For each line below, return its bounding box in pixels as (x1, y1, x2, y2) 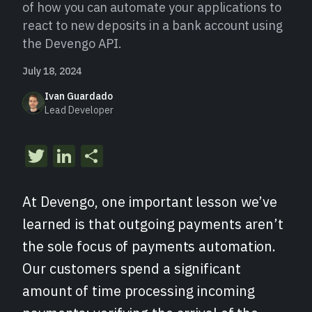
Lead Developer (45, 104, 114, 116)
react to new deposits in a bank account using (22, 17, 283, 33)
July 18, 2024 (22, 65, 81, 77)
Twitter (47, 141, 118, 171)
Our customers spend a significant (22, 259, 241, 278)
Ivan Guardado (45, 90, 113, 102)
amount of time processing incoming (22, 281, 255, 300)
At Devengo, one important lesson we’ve (22, 192, 278, 211)
